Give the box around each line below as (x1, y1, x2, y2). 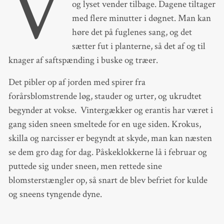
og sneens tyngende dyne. (8, 188, 102, 201)
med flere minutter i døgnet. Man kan (71, 12, 211, 25)
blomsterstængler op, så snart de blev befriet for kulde (8, 174, 207, 187)
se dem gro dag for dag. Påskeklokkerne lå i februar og (8, 146, 207, 159)
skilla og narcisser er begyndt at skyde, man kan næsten (8, 132, 212, 145)
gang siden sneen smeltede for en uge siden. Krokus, (8, 118, 201, 131)
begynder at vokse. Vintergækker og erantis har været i (8, 104, 213, 117)
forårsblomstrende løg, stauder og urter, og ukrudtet (8, 90, 201, 103)
